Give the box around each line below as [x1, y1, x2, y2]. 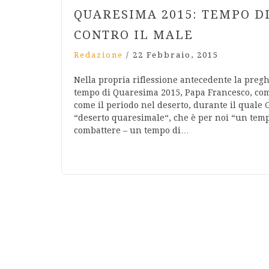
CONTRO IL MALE [74, 28, 193, 43]
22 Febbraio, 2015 [133, 50, 219, 60]
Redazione [74, 50, 123, 60]
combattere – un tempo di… [74, 125, 189, 136]
